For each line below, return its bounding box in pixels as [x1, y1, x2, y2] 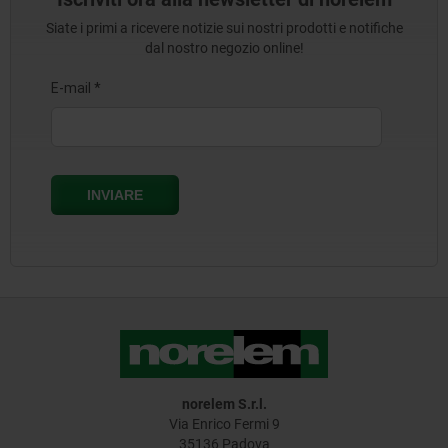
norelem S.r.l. [181, 396, 267, 413]
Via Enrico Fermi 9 [168, 416, 280, 433]
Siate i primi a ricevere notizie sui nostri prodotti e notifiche [45, 20, 403, 37]
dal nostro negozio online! [144, 40, 304, 57]
